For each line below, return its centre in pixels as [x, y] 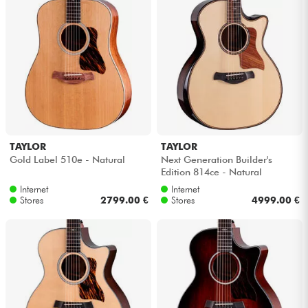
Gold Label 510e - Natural [67, 159]
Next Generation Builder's [216, 159]
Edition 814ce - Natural [211, 172]
